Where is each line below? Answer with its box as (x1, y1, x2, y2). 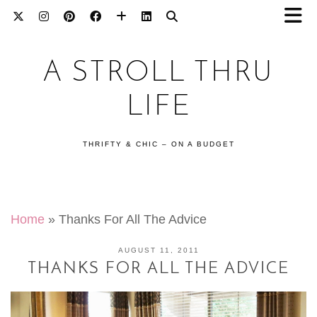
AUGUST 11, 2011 (117, 246, 200, 254)
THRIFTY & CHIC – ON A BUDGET (82, 140, 235, 148)
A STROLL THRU (43, 59, 274, 88)
